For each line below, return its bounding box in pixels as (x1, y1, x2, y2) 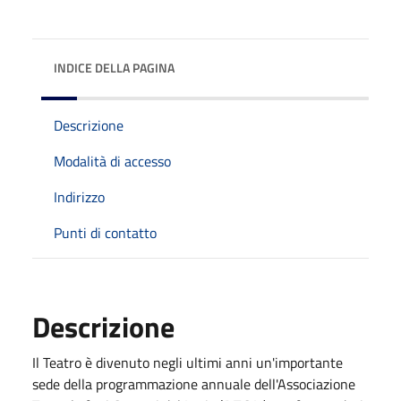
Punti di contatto (54, 221, 157, 243)
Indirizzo (54, 185, 105, 208)
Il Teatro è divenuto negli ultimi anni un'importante (32, 351, 343, 373)
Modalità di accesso (54, 149, 171, 172)
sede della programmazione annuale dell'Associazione (32, 372, 355, 395)
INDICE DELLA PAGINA (54, 57, 175, 77)
